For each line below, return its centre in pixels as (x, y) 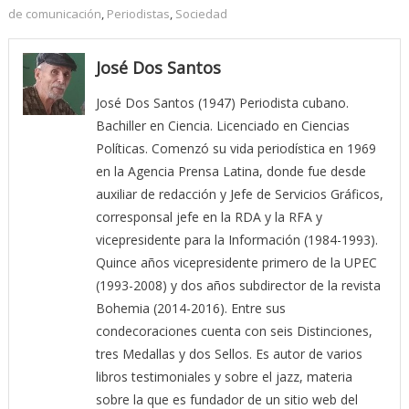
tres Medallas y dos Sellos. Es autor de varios (229, 353)
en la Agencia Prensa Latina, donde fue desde (231, 171)
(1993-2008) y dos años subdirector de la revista (238, 285)
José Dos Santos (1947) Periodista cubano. (222, 102)
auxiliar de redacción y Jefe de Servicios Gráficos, (239, 194)
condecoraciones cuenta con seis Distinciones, (234, 330)
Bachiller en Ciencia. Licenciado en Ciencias (222, 125)
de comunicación (54, 13)
